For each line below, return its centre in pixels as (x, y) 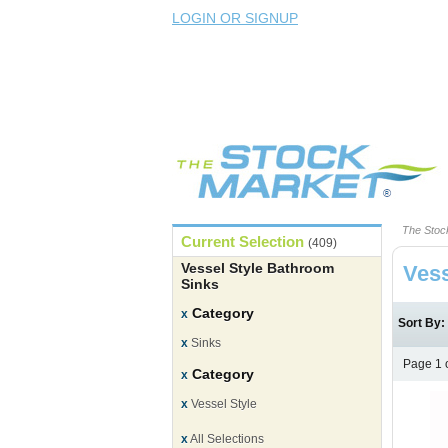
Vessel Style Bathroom (257, 268)
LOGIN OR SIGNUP (235, 18)
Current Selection (244, 242)
